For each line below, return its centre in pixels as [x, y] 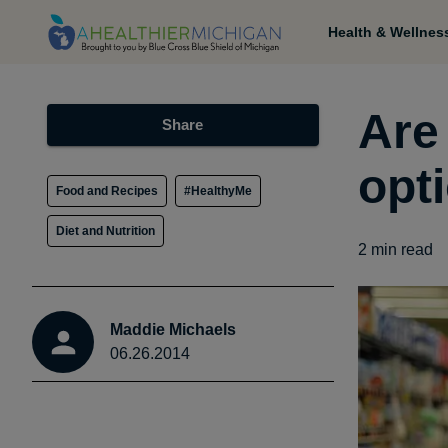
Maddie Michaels [173, 329]
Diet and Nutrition [106, 231]
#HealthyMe [218, 191]
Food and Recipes [107, 191]
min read [400, 249]
